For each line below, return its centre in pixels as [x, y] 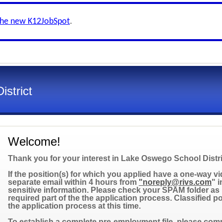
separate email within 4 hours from [73, 182]
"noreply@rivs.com [175, 182]
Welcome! [34, 141]
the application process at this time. [74, 206]
